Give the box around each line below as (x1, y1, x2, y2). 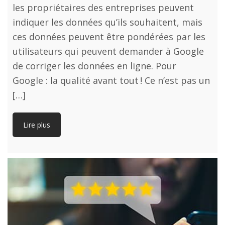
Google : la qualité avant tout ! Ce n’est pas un (13, 74, 210, 87)
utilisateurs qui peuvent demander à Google (13, 45, 204, 58)
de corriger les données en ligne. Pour (13, 60, 176, 72)
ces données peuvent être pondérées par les (13, 31, 205, 43)
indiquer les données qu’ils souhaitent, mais (13, 16, 202, 29)
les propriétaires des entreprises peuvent (13, 2, 194, 14)
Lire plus (23, 120, 50, 130)
